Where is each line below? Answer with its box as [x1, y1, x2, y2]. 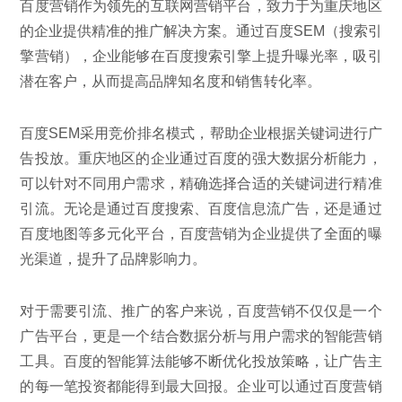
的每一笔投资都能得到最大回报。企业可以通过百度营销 [20, 378, 382, 394]
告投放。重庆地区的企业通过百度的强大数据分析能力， [20, 150, 382, 166]
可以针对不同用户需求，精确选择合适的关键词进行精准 [20, 175, 382, 191]
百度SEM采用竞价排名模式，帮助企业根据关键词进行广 [20, 125, 382, 141]
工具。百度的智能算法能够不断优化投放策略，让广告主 [20, 353, 382, 369]
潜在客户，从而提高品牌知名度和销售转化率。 [20, 73, 322, 89]
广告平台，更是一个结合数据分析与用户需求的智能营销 [20, 328, 382, 344]
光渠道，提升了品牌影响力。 [20, 250, 207, 267]
